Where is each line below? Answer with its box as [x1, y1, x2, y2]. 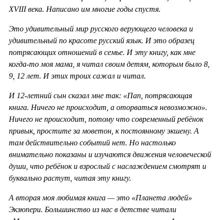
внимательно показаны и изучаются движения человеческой [9, 150, 211, 159]
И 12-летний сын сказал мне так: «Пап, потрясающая [9, 91, 192, 100]
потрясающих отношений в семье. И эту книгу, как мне [9, 48, 195, 57]
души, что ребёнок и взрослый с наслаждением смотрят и [9, 162, 206, 171]
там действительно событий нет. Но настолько [9, 138, 176, 147]
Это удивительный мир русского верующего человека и [9, 25, 193, 33]
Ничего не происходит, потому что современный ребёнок [9, 115, 203, 124]
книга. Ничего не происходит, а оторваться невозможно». [9, 103, 207, 112]
